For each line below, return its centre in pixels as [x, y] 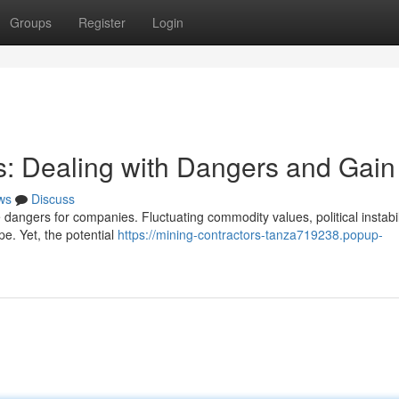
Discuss [53, 199]
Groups [31, 22]
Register [102, 22]
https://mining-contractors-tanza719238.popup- [250, 234]
